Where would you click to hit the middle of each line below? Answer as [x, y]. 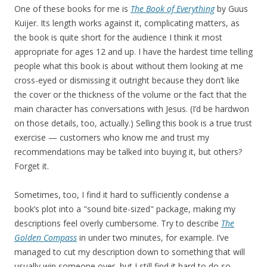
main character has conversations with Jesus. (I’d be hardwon [132, 109]
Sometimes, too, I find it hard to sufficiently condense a [122, 195]
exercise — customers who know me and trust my [112, 137]
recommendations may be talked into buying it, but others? [128, 152]
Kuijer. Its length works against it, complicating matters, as [127, 23]
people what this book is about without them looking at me [129, 66]
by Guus [231, 9]
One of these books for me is [72, 9]
